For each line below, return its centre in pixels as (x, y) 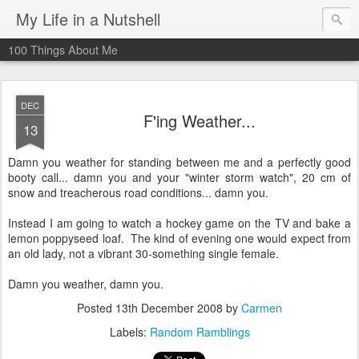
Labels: (129, 332)
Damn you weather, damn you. (86, 284)
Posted (96, 308)
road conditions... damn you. (195, 192)
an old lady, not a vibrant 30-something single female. (143, 253)
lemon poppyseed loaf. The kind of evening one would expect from (179, 238)
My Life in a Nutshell (88, 19)
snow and (34, 192)
